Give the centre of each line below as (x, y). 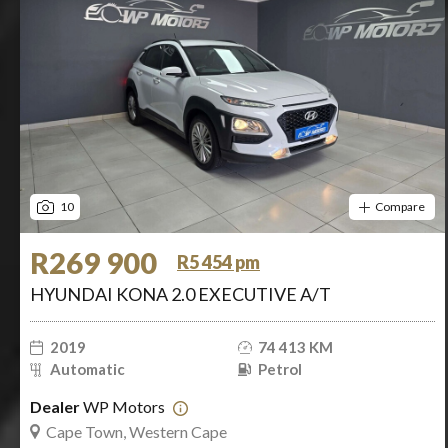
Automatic (87, 369)
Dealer (55, 406)
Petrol (279, 369)
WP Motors (124, 406)
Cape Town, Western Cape (136, 431)
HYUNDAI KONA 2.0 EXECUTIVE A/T (180, 294)
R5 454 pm (218, 262)
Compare (400, 206)
